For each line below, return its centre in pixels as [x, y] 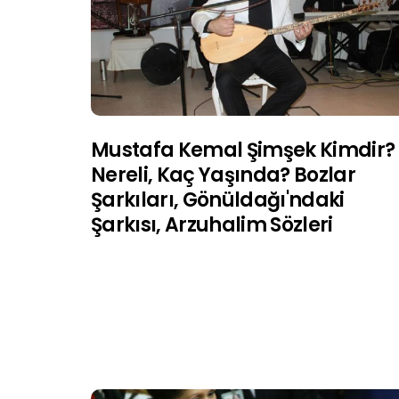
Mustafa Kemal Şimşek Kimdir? [243, 150]
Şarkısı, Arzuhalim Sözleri [212, 224]
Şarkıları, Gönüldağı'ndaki [218, 199]
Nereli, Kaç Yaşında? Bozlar [224, 175]
